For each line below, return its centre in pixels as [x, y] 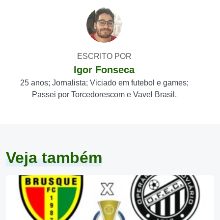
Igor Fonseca [104, 70]
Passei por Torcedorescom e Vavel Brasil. [104, 95]
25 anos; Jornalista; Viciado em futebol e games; [104, 83]
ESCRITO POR [104, 56]
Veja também [54, 158]
